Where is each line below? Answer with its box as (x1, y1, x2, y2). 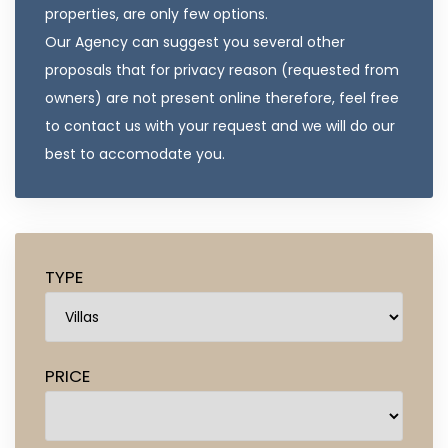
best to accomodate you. (45, 144, 225, 165)
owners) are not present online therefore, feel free (45, 88, 399, 109)
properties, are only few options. (45, 4, 268, 25)
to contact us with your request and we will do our (45, 116, 395, 137)
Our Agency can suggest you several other (45, 32, 345, 53)
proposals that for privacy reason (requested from (45, 60, 399, 81)
